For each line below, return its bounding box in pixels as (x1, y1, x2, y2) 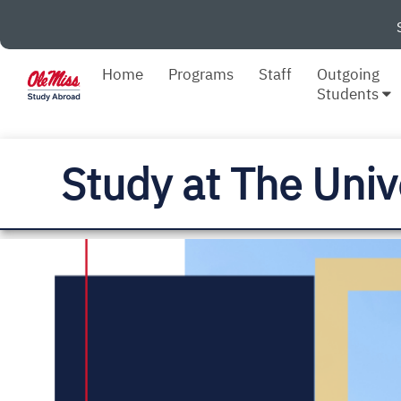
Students (317, 83, 383, 104)
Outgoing (317, 64, 380, 84)
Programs (168, 64, 235, 84)
